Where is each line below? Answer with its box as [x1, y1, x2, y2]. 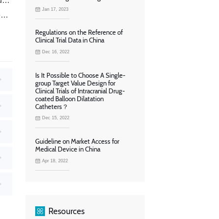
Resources [48, 206, 85, 217]
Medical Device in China [35, 145, 100, 153]
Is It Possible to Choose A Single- [35, 71, 126, 79]
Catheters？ [35, 102, 68, 110]
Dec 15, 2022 [42, 115, 70, 121]
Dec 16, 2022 [42, 49, 70, 55]
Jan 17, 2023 [42, 6, 69, 12]
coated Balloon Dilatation [35, 94, 104, 103]
